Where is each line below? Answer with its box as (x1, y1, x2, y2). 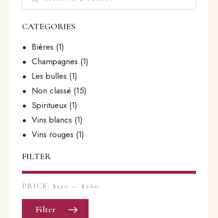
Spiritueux (32, 99, 67, 111)
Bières (32, 41, 54, 53)
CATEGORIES (22, 21, 75, 32)
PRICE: (22, 181, 53, 191)
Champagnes (32, 55, 78, 68)
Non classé (32, 85, 72, 97)
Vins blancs (32, 114, 73, 126)
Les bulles (32, 70, 67, 82)
